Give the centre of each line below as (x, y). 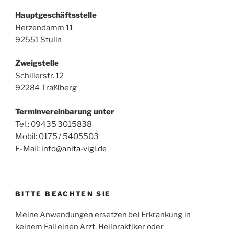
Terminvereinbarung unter (65, 112)
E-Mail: (28, 148)
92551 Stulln (39, 40)
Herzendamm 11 (44, 27)
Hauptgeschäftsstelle (56, 15)
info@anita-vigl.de (74, 148)
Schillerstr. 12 (40, 76)
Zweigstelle (37, 64)
